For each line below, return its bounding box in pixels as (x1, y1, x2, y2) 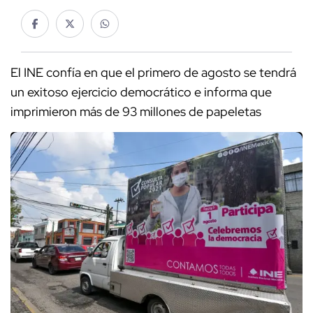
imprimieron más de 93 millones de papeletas (10, 103, 261, 120)
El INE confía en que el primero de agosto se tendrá (10, 64, 296, 81)
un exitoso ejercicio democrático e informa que (10, 84, 272, 101)
